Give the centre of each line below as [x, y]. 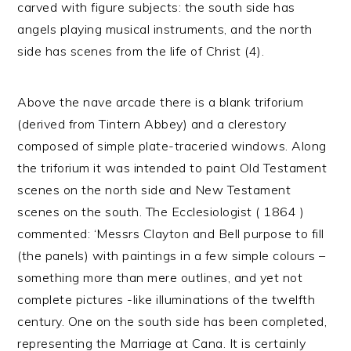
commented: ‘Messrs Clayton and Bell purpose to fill [171, 233]
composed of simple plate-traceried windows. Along [172, 146]
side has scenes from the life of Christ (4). [141, 51]
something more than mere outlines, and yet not [160, 277]
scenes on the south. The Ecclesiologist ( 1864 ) [161, 212]
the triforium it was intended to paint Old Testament [172, 168]
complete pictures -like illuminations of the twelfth [166, 299]
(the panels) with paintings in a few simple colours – [172, 255]
